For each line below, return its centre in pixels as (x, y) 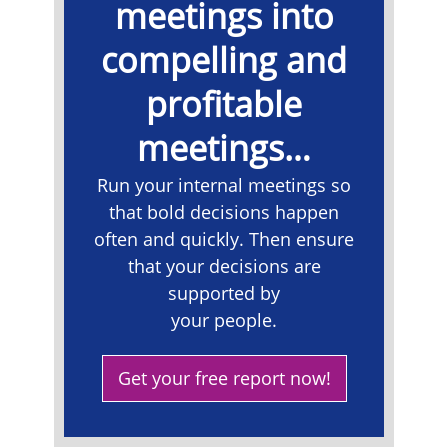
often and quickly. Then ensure (224, 238)
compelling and (224, 59)
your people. (224, 319)
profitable (224, 103)
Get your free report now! (224, 377)
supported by (224, 292)
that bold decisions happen (224, 211)
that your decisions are (224, 265)
